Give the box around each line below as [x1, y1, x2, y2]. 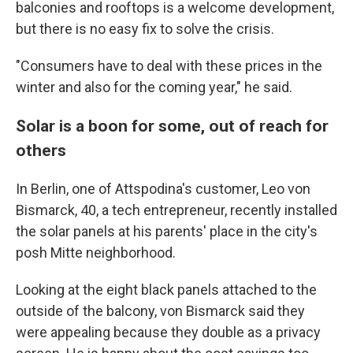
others [16, 140, 66, 160]
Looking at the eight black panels [16, 281, 219, 298]
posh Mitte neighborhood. [16, 244, 176, 261]
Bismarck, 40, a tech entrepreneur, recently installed [16, 202, 337, 218]
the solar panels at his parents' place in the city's [16, 223, 318, 240]
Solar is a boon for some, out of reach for [16, 116, 329, 136]
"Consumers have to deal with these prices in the [16, 58, 322, 74]
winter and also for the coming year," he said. [16, 79, 292, 95]
